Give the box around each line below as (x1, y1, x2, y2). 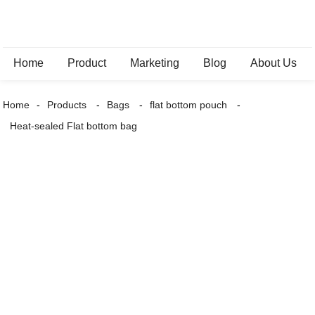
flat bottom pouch (150, 99, 228, 110)
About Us (250, 57, 297, 69)
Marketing (130, 57, 180, 69)
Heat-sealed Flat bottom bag (10, 120, 138, 131)
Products (47, 99, 87, 110)
